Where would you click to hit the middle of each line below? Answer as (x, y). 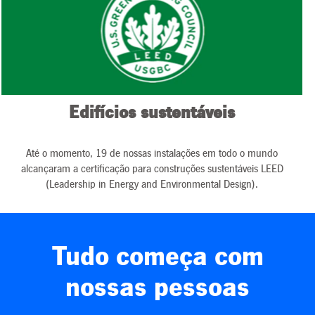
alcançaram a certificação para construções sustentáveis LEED (152, 169)
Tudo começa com (157, 257)
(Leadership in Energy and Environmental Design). (152, 184)
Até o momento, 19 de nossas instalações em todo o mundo (152, 153)
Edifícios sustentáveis (152, 113)
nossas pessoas (157, 288)
